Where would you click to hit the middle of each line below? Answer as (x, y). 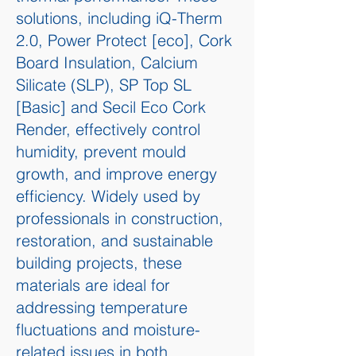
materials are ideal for (93, 285)
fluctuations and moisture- (108, 329)
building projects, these (99, 263)
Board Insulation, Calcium (107, 62)
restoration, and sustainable (114, 240)
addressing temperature (102, 307)
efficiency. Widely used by (108, 196)
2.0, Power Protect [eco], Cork (124, 40)
